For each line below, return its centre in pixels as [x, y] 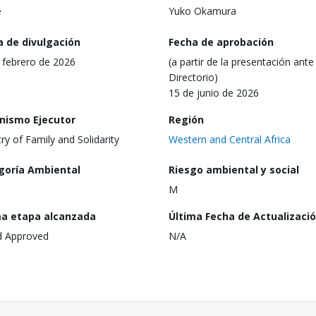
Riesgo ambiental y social [234, 170]
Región [186, 119]
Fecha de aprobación [221, 42]
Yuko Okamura [202, 11]
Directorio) [193, 77]
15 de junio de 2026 [214, 92]
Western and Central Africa [230, 139]
